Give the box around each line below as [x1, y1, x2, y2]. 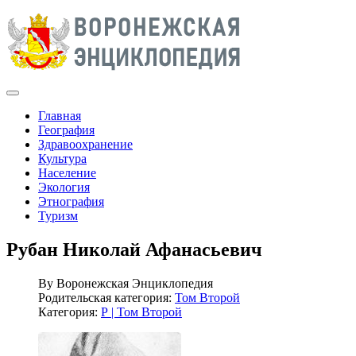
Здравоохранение [38, 137, 133, 151]
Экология [38, 180, 90, 194]
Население [38, 166, 96, 180]
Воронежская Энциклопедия [56, 276, 213, 290]
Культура [38, 152, 87, 165]
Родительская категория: [38, 290, 175, 304]
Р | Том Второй [101, 304, 182, 319]
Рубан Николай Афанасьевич [6, 238, 262, 260]
